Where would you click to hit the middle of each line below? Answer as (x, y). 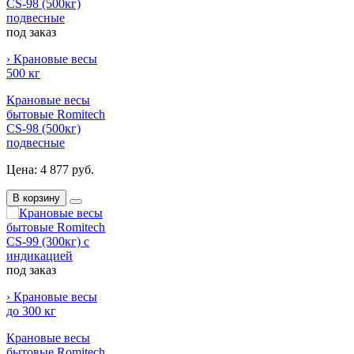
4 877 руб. (67, 169)
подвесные (36, 142)
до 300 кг (31, 311)
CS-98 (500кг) (43, 128)
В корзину (36, 198)
